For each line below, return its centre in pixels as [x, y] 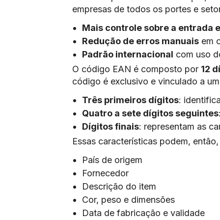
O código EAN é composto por [137, 69]
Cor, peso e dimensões [128, 200]
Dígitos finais [110, 126]
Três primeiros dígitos [130, 100]
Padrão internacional [128, 54]
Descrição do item [119, 186]
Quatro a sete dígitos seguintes [150, 113]
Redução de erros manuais [140, 41]
